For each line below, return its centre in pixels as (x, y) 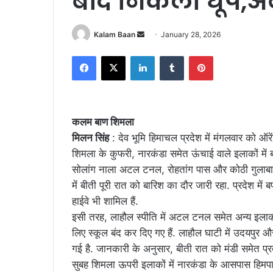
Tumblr (196, 56)
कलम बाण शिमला (103, 122)
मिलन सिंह (90, 138)
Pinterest (230, 56)
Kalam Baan (115, 34)
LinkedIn (170, 56)
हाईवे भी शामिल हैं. (105, 201)
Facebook (114, 56)
